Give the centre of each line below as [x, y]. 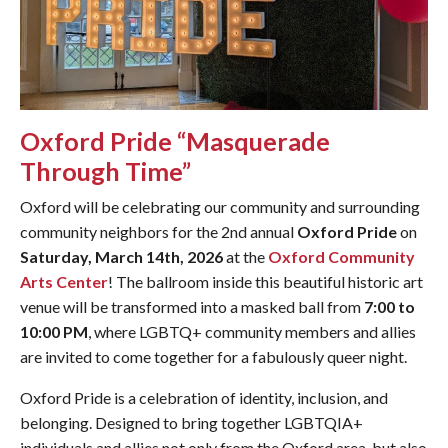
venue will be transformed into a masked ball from [192, 307]
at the [245, 257]
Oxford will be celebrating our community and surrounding [220, 207]
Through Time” [105, 171]
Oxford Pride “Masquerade [175, 141]
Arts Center [64, 282]
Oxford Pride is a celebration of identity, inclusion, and [204, 398]
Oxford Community [341, 257]
